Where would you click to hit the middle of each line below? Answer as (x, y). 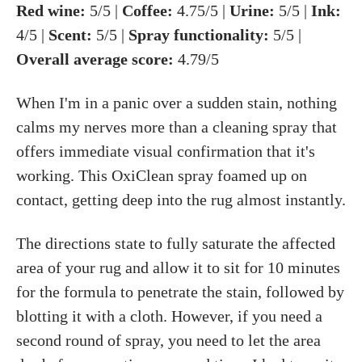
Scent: (70, 35)
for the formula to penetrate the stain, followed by (180, 292)
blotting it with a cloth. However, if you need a (169, 316)
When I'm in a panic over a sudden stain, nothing (177, 103)
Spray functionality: (199, 35)
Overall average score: (95, 59)
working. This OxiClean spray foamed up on (162, 175)
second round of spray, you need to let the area (168, 340)
